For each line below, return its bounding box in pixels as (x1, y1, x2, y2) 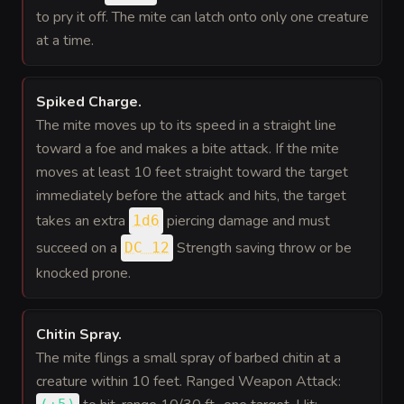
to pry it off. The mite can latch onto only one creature (36, 7, 369, 27)
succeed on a (36, 238, 121, 258)
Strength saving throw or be (173, 238, 352, 258)
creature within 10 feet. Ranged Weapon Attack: (36, 372, 341, 391)
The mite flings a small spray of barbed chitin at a (36, 348, 341, 368)
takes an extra (36, 211, 129, 231)
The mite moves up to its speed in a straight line (36, 115, 336, 135)
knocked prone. (36, 263, 131, 283)
